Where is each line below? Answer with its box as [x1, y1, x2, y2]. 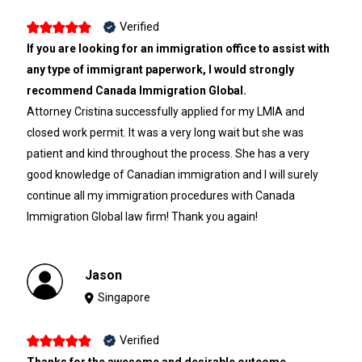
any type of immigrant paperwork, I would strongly [26, 63, 294, 77]
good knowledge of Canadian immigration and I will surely [26, 168, 318, 182]
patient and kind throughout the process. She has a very [26, 147, 309, 161]
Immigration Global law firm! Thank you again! [26, 210, 258, 224]
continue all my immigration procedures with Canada [26, 189, 295, 203]
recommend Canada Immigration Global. [26, 84, 246, 98]
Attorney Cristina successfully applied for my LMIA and [26, 105, 305, 119]
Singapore [98, 291, 151, 305]
